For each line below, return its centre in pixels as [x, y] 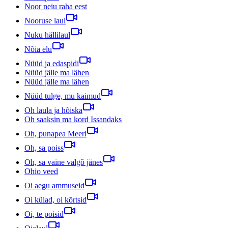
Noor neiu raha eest [56, 6]
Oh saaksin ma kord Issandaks [73, 119]
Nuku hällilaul [47, 35]
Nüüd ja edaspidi [52, 63]
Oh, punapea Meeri [55, 133]
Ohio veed [41, 171]
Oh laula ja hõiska [53, 110]
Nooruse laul [45, 20]
